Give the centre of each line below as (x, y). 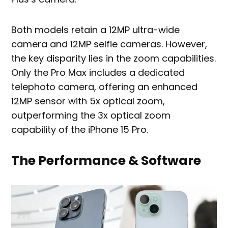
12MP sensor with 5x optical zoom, (88, 101)
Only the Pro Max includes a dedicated (98, 73)
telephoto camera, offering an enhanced (105, 87)
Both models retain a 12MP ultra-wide (96, 30)
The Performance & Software (106, 161)
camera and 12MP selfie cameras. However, (109, 44)
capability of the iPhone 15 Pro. (80, 130)
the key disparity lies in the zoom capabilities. (114, 59)
